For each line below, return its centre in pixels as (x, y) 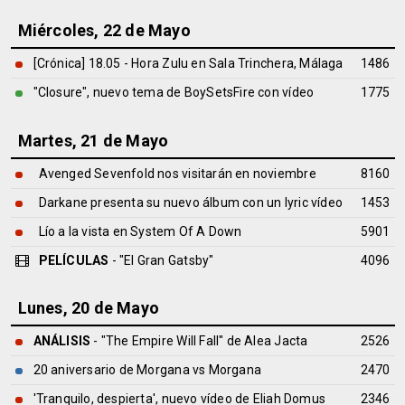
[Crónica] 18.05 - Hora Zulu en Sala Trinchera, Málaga (188, 63)
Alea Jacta (276, 341)
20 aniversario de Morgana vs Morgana (147, 370)
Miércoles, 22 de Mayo (104, 30)
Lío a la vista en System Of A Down (140, 231)
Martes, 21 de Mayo (93, 141)
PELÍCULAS (74, 260)
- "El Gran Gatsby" (161, 260)
